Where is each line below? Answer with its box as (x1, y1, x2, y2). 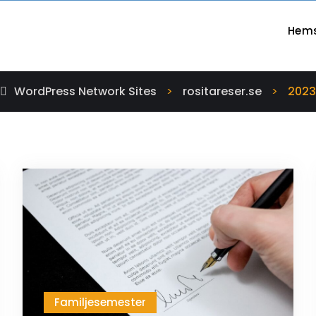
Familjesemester (54, 295, 147, 310)
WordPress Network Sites (14, 83, 157, 99)
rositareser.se (183, 83, 262, 99)
